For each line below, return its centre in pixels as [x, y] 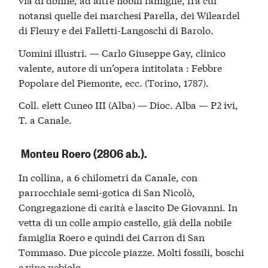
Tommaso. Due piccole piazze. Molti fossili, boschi [132, 252]
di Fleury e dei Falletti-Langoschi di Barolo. [116, 30]
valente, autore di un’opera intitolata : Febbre [121, 67]
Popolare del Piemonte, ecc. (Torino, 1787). [114, 82]
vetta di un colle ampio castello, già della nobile [125, 222]
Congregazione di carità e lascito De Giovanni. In [128, 207]
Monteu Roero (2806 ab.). [83, 153]
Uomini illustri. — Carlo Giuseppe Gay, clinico [122, 52]
